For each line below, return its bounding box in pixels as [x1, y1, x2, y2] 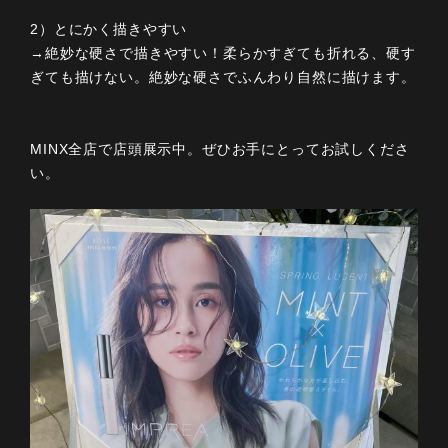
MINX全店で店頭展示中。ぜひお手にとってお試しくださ [30, 141, 410, 158]
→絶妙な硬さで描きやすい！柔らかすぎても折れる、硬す [30, 45, 416, 62]
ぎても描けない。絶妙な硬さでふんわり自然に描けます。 [30, 69, 416, 86]
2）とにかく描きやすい [30, 21, 188, 38]
